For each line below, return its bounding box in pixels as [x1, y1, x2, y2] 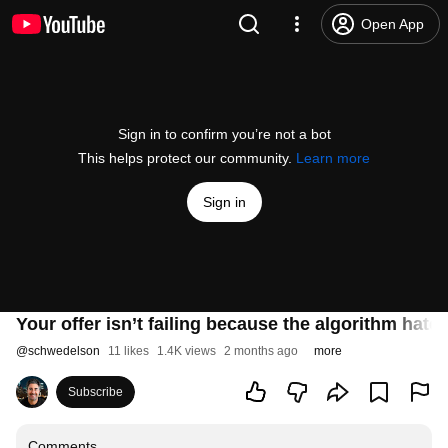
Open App [361, 16, 424, 32]
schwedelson [28, 344, 100, 358]
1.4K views [157, 344, 216, 358]
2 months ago [224, 344, 298, 358]
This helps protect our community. [78, 150, 296, 166]
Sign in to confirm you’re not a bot [117, 126, 331, 142]
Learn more [296, 150, 370, 166]
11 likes [108, 344, 149, 358]
